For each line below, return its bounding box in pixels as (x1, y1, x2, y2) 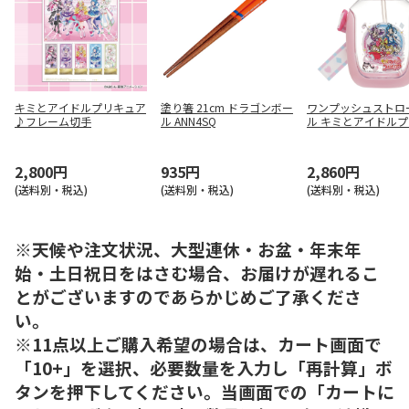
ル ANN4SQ (161, 113, 216, 129)
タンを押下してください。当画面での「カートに (15, 378, 394, 404)
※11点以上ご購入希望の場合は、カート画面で (15, 330, 382, 356)
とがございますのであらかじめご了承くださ (15, 283, 362, 309)
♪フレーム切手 (15, 113, 91, 129)
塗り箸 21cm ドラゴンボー (161, 100, 293, 115)
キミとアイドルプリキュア (15, 100, 146, 115)
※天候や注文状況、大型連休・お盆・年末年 (15, 236, 362, 261)
